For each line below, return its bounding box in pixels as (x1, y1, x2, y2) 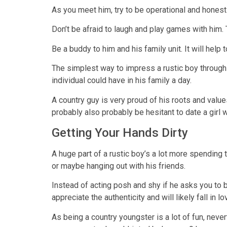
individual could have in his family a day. (52, 75, 192, 86)
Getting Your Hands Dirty (52, 125, 188, 140)
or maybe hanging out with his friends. (52, 161, 185, 171)
